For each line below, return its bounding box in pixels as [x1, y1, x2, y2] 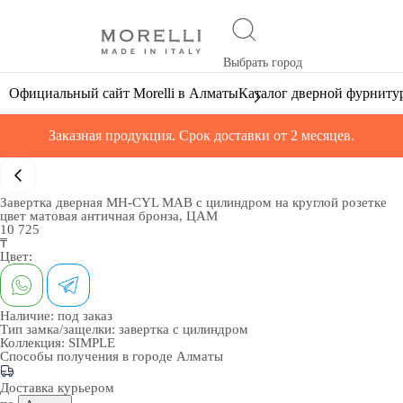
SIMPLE [68, 336, 115, 350]
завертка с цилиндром [119, 322, 248, 336]
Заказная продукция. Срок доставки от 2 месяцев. [49, 128, 354, 143]
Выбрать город [222, 56, 302, 69]
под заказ [58, 309, 112, 323]
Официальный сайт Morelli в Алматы [9, 85, 238, 101]
